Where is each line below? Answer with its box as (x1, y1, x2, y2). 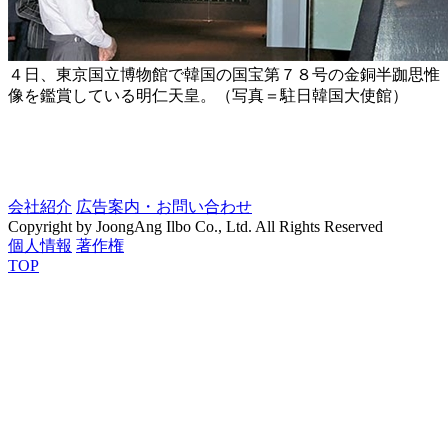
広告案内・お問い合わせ (76, 198, 252, 216)
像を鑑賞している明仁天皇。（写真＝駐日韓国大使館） (8, 87, 408, 105)
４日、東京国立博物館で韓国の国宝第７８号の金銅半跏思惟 (8, 66, 440, 84)
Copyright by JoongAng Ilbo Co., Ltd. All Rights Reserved (8, 218, 383, 236)
